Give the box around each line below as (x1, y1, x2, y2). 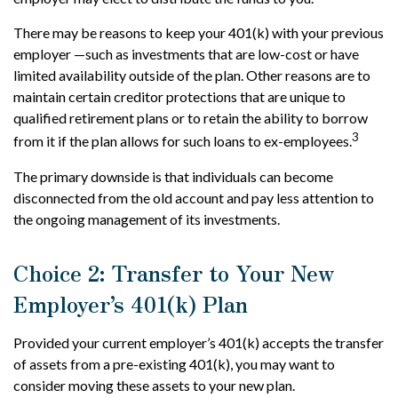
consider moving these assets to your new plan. (13, 376, 295, 394)
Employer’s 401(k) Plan (13, 287, 248, 319)
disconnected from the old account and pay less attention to (13, 188, 374, 206)
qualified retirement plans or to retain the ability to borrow (13, 109, 368, 127)
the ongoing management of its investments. (13, 210, 280, 227)
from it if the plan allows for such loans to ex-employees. (13, 132, 352, 150)
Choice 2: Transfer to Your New (13, 256, 335, 288)
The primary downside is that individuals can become (13, 167, 333, 185)
